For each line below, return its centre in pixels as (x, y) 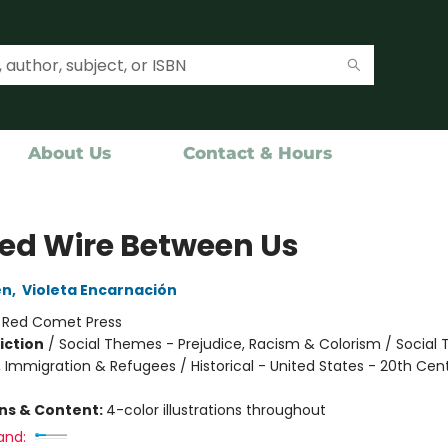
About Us (69, 153)
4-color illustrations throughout (215, 410)
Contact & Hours (257, 153)
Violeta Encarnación (99, 290)
